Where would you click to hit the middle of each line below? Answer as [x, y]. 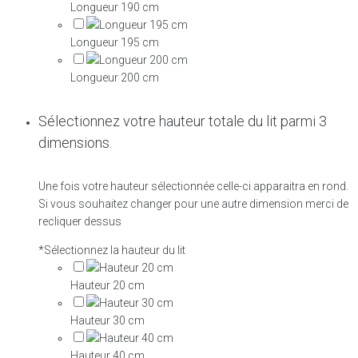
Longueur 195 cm [115, 42]
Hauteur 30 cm [107, 320]
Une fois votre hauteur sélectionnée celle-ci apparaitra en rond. [193, 186]
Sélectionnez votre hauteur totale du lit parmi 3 [183, 121]
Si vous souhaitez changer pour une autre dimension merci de [193, 203]
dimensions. [75, 142]
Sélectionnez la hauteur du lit [115, 250]
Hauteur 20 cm [107, 285]
